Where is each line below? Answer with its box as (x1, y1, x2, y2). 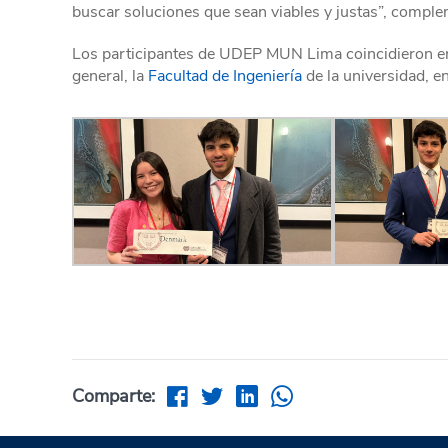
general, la (72, 65, 148, 88)
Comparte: (72, 383, 155, 408)
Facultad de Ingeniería (148, 65, 302, 88)
